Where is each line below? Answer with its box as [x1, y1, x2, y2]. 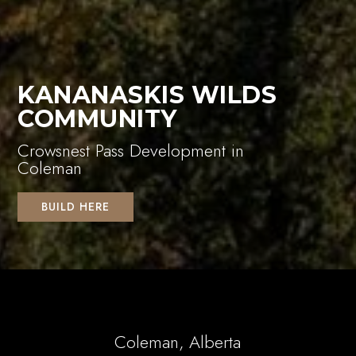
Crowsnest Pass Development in [17, 137, 245, 164]
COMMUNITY [17, 104, 177, 134]
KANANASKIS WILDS [17, 80, 277, 110]
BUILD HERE [41, 199, 110, 215]
